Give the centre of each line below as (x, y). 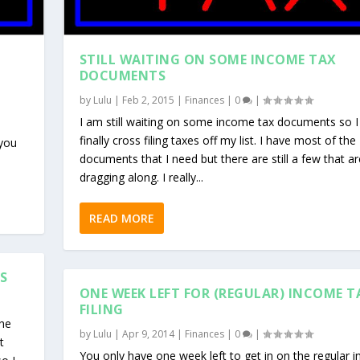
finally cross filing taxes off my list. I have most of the (217, 140)
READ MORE (121, 218)
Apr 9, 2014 (148, 333)
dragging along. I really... (141, 177)
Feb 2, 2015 (148, 100)
